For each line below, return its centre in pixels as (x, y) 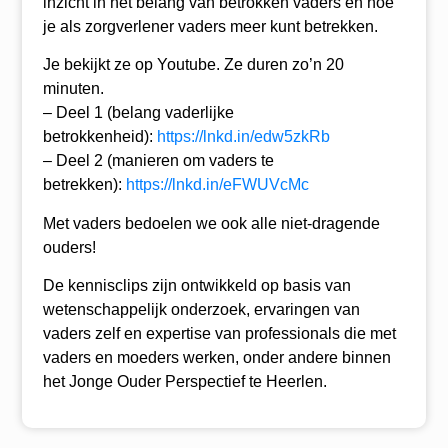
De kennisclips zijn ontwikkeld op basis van (196, 285)
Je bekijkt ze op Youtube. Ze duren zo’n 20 (193, 65)
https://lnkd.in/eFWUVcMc (217, 185)
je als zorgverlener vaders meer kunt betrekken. (210, 26)
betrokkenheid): (99, 137)
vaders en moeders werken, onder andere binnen (216, 357)
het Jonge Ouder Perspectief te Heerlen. (184, 381)
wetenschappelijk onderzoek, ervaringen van (201, 309)
